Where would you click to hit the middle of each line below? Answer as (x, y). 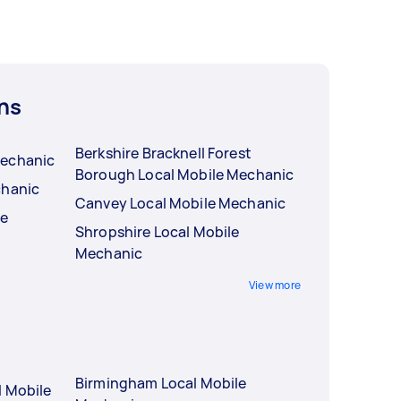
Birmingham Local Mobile (161, 383)
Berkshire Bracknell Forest (163, 153)
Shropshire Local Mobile (158, 231)
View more (274, 285)
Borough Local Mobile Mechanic (185, 174)
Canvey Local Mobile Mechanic (181, 203)
